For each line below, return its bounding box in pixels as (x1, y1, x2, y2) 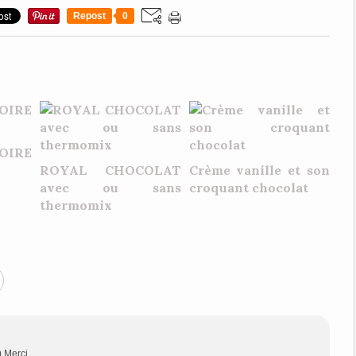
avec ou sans (40, 180, 181, 195)
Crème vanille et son (188, 162, 330, 178)
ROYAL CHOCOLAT (40, 162, 181, 178)
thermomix (40, 197, 112, 213)
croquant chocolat (188, 180, 308, 195)
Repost (72, 10, 106, 21)
